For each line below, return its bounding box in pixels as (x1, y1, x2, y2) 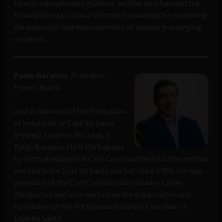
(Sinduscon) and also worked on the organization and (14, 189, 191, 199)
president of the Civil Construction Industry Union (14, 177, 182, 187)
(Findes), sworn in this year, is (14, 130, 111, 140)
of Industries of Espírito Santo (14, 118, 114, 128)
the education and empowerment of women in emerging (14, 22, 201, 32)
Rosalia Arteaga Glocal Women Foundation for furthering (14, 10, 207, 20)
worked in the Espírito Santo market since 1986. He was (14, 166, 202, 175)
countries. (14, 34, 47, 44)
